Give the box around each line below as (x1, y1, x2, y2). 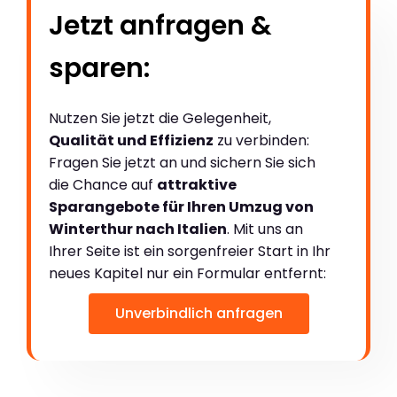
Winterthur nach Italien (49, 218, 227, 239)
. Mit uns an (227, 218, 303, 239)
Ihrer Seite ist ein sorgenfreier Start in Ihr (49, 240, 331, 261)
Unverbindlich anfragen (114, 302, 283, 323)
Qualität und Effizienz (49, 129, 214, 151)
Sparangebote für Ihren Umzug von (49, 196, 314, 217)
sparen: (49, 49, 150, 87)
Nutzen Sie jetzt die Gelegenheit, (49, 107, 271, 128)
